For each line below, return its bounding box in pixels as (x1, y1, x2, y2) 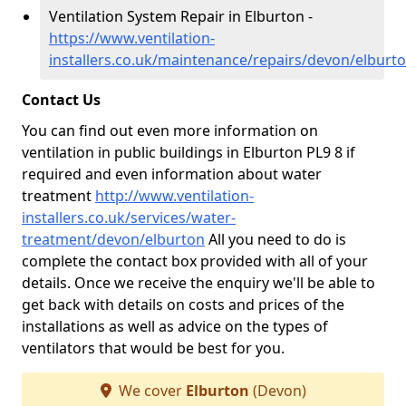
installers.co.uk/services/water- (22, 208, 236, 227)
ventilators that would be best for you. (22, 338, 285, 358)
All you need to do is (205, 229, 346, 249)
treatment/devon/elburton (22, 229, 205, 249)
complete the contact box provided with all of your (22, 251, 368, 271)
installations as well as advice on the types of (22, 316, 328, 336)
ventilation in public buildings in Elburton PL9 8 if (22, 142, 355, 162)
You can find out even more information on (22, 121, 318, 140)
